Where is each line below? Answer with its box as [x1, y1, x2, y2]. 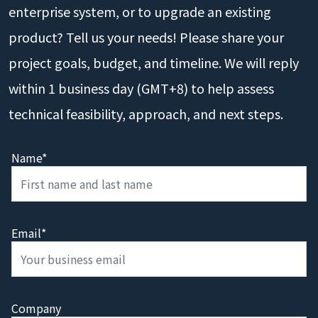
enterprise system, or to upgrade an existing [9, 2, 271, 21]
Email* [11, 224, 46, 241]
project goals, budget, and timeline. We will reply [9, 53, 299, 72]
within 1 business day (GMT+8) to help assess [9, 79, 274, 97]
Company [11, 300, 61, 317]
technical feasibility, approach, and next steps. [9, 104, 283, 123]
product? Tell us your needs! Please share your [9, 28, 284, 46]
